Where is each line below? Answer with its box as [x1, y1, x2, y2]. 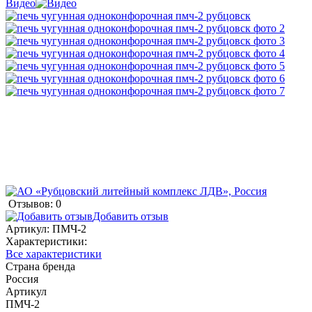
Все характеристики [6, 247, 102, 260]
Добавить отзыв [93, 210, 169, 222]
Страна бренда [6, 260, 75, 272]
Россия [6, 272, 38, 285]
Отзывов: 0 [8, 197, 61, 210]
